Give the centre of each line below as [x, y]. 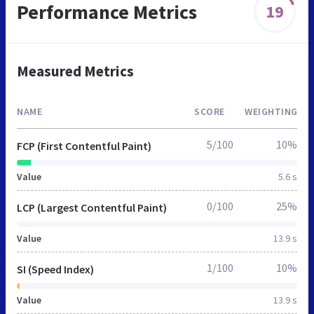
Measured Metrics [75, 71]
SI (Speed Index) [55, 269]
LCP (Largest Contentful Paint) [92, 207]
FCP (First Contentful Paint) [84, 145]
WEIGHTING [271, 111]
